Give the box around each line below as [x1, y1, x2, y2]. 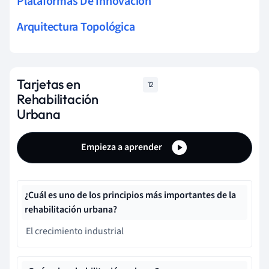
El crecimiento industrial [26, 224, 124, 238]
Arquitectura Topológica [17, 18, 135, 35]
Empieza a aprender [81, 140, 164, 154]
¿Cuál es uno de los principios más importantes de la [25, 188, 236, 202]
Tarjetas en [17, 75, 80, 92]
